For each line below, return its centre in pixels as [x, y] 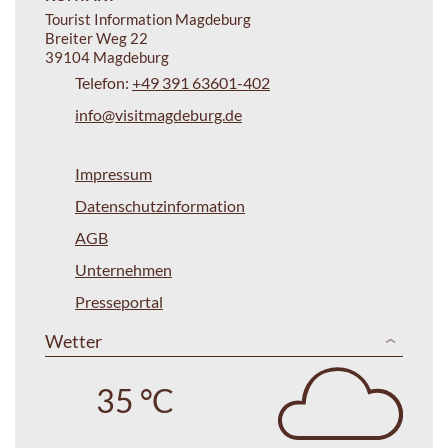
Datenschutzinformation [160, 205]
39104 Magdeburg [107, 56]
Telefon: [103, 82]
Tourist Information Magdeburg [148, 18]
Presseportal [119, 301]
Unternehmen [123, 269]
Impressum [113, 173]
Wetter [73, 340]
